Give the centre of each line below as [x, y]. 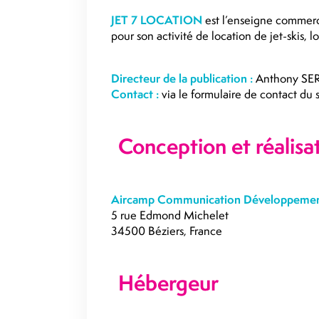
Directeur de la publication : [182, 78]
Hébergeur [168, 283]
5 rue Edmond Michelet [170, 215]
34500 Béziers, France [167, 231]
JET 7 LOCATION [157, 20]
